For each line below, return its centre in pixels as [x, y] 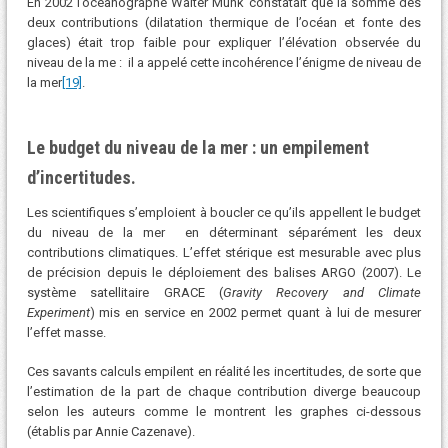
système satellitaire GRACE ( [124, 292]
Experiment [58, 312]
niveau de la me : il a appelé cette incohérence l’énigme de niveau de [224, 62]
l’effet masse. [66, 332]
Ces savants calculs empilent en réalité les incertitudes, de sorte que [224, 372]
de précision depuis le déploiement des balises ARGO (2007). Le [224, 272]
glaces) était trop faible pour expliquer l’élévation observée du [224, 42]
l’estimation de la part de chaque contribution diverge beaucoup [224, 392]
